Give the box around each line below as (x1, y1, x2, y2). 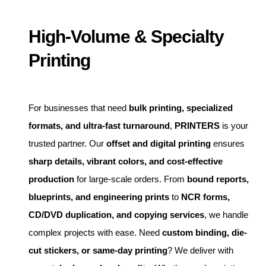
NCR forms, (181, 191, 230, 202)
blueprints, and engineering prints (28, 191, 169, 202)
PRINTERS (175, 120, 220, 131)
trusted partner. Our (28, 138, 106, 148)
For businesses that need (28, 102, 129, 113)
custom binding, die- (162, 227, 247, 237)
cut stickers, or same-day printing (28, 245, 167, 255)
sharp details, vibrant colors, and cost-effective (28, 156, 223, 166)
